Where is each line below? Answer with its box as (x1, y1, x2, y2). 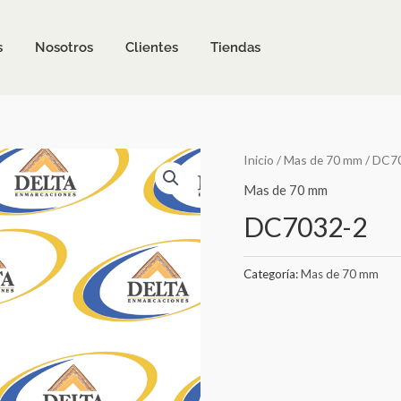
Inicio (243, 152, 274, 168)
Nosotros (34, 38, 93, 55)
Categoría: (243, 267, 301, 281)
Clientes (124, 38, 178, 55)
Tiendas (209, 38, 260, 55)
